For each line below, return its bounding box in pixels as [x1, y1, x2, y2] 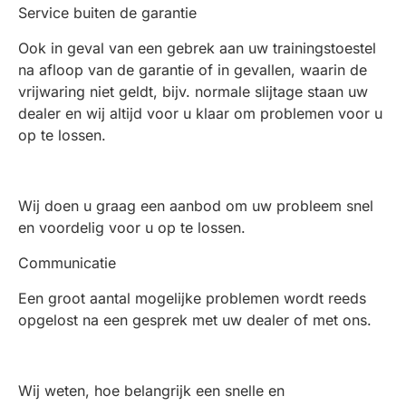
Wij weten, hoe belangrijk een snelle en [18, 382, 285, 400]
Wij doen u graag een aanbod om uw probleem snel [18, 197, 373, 215]
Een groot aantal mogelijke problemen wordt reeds [18, 289, 366, 307]
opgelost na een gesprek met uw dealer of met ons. [18, 311, 372, 329]
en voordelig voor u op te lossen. [18, 218, 246, 237]
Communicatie [18, 254, 116, 272]
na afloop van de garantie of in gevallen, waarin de [18, 61, 367, 79]
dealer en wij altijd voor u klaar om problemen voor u [18, 104, 382, 122]
